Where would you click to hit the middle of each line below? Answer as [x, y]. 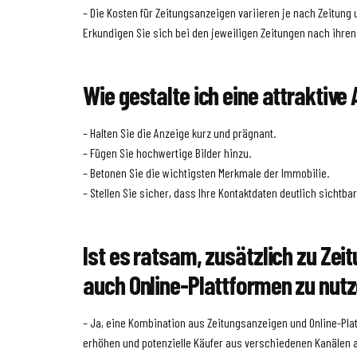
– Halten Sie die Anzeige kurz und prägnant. [180, 132]
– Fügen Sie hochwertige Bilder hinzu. [167, 152]
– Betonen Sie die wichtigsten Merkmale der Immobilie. [206, 172]
